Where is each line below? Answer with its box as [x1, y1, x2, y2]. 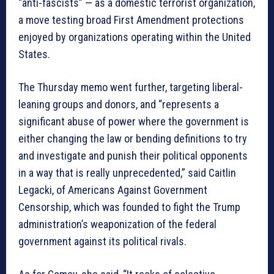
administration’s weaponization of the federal [18, 217, 217, 231]
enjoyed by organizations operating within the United [18, 30, 251, 43]
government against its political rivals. [18, 234, 187, 248]
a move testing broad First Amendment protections [18, 13, 244, 26]
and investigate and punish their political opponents [18, 149, 248, 162]
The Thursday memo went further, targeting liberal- [18, 80, 243, 94]
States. [18, 47, 50, 61]
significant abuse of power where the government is [18, 114, 249, 128]
